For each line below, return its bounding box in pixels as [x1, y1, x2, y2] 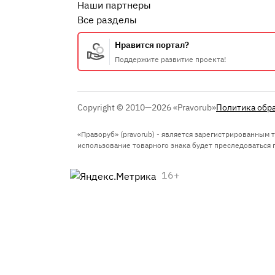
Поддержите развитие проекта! [115, 54, 226, 64]
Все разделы [77, 14, 137, 26]
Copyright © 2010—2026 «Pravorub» [77, 102, 216, 113]
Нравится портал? [115, 39, 189, 50]
